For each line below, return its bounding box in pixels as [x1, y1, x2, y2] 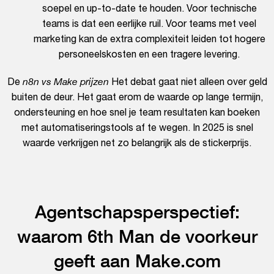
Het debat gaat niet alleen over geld [108, 76, 267, 87]
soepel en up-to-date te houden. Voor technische [42, 2, 257, 14]
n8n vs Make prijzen [22, 76, 109, 87]
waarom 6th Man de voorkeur [17, 226, 257, 247]
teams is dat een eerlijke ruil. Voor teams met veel [42, 18, 256, 29]
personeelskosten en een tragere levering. [59, 48, 240, 60]
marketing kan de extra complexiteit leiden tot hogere [33, 33, 265, 45]
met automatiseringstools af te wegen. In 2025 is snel [21, 122, 253, 133]
